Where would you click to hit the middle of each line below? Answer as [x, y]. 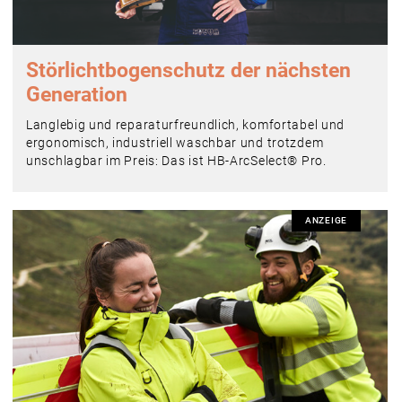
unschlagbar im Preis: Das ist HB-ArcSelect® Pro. [176, 161]
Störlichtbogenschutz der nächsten [188, 71]
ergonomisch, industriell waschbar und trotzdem [175, 143]
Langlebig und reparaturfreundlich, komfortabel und [186, 125]
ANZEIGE [326, 221]
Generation [77, 95]
